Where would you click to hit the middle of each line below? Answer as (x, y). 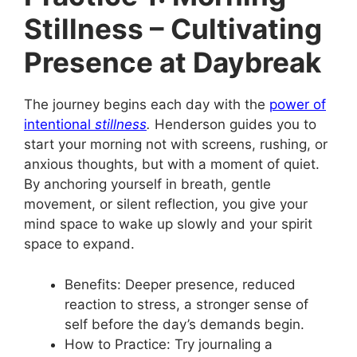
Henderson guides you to (233, 124)
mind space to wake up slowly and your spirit (168, 224)
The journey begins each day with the (147, 104)
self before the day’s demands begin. (184, 324)
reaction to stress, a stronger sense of (186, 304)
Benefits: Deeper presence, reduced (180, 284)
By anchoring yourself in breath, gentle (147, 184)
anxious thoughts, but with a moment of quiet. (172, 164)
